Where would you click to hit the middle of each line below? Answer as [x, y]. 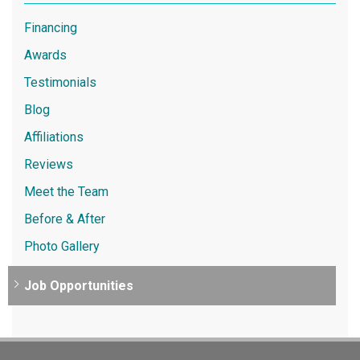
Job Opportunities [79, 285]
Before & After [65, 219]
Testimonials [60, 82]
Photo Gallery [62, 246]
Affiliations [54, 137]
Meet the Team [66, 191]
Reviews [49, 164]
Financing [51, 27]
